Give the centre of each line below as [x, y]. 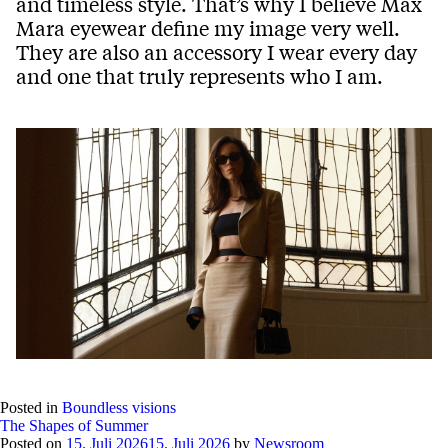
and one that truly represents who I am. [199, 76]
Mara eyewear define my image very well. [208, 28]
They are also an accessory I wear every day [216, 52]
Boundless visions [119, 408]
